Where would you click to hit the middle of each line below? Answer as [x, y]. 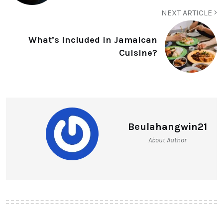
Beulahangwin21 [167, 126]
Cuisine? [138, 53]
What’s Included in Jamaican [93, 40]
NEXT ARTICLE [188, 12]
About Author [167, 140]
